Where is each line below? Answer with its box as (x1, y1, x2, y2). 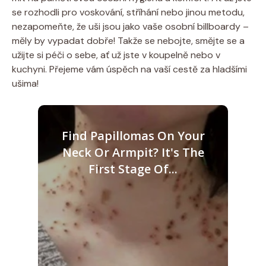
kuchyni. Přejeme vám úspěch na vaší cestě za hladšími (12, 62, 247, 75)
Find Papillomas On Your (61, 127, 205, 144)
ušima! (12, 77, 39, 90)
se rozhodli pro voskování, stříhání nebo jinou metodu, (12, 5, 245, 18)
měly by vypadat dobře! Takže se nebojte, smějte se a (12, 34, 245, 47)
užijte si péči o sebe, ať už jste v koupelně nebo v (12, 48, 220, 61)
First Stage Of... (88, 160, 178, 177)
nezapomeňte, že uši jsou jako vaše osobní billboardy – (12, 20, 249, 33)
